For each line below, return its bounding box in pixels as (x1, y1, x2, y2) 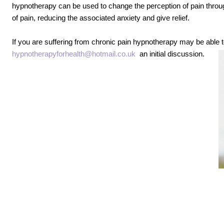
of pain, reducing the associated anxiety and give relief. (12, 13, 189, 22)
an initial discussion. (135, 49, 204, 58)
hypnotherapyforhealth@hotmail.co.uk (12, 49, 135, 58)
